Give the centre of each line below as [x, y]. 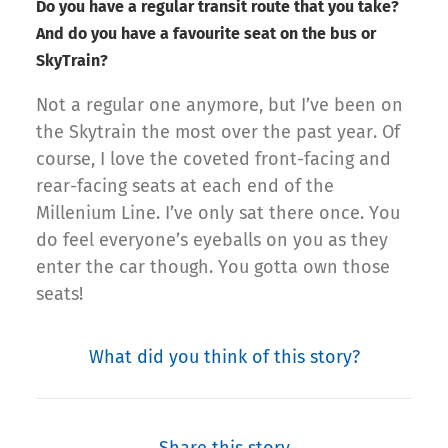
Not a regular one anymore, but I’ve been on [219, 105]
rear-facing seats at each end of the [185, 186]
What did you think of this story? [224, 357]
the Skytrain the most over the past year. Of [218, 132]
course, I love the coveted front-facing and [213, 159]
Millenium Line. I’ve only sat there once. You [218, 213]
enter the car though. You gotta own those [213, 267]
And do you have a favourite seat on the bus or [206, 34]
